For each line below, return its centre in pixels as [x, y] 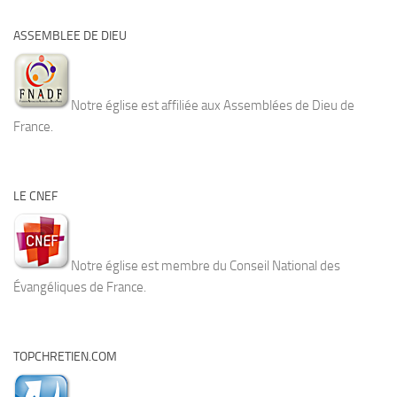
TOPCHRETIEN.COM [65, 356]
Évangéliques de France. [80, 287]
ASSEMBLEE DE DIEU [70, 35]
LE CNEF [35, 196]
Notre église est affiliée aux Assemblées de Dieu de [213, 105]
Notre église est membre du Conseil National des [206, 265]
